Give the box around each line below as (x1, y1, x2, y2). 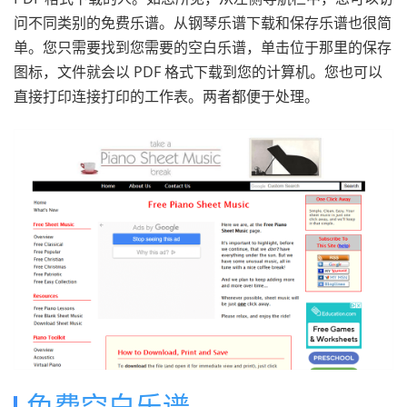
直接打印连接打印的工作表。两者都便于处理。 (14, 86, 319, 106)
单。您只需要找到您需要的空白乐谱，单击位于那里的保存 (14, 37, 392, 57)
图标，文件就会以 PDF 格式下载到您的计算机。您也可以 (14, 62, 382, 82)
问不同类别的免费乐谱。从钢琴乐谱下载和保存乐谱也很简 (14, 13, 392, 33)
